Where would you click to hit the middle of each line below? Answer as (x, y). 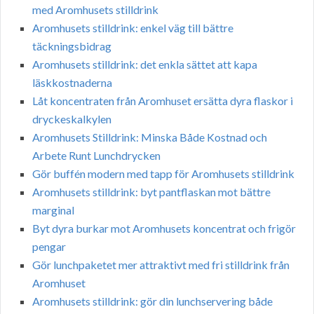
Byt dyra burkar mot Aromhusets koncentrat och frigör (164, 228)
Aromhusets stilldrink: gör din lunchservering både (152, 301)
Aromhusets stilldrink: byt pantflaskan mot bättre (151, 192)
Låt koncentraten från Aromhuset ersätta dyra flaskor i (163, 101)
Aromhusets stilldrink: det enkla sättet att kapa (145, 64)
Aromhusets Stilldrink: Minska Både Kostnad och (150, 137)
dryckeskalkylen (72, 119)
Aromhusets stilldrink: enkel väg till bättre (133, 28)
